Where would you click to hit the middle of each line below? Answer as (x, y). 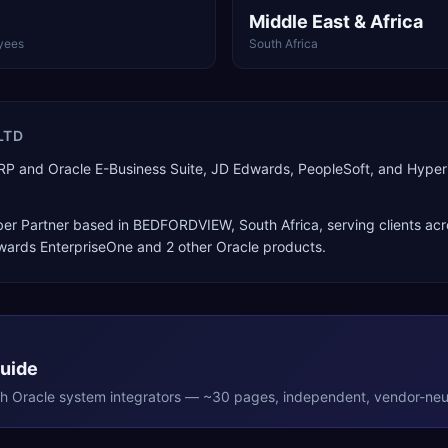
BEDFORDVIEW (182, 224)
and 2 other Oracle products (227, 246)
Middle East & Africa (336, 21)
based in (101, 224)
